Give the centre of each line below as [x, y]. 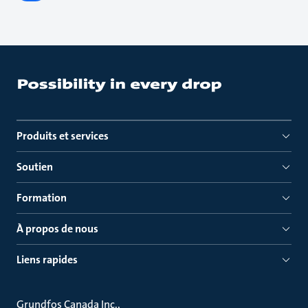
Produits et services [63, 136]
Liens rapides [47, 260]
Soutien [35, 167]
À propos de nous [57, 229]
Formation [42, 198]
